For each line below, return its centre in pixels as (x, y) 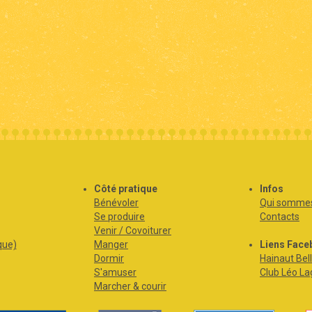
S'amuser (115, 272)
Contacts (280, 216)
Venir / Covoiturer (133, 230)
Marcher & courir (130, 286)
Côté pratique (126, 188)
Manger (111, 244)
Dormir (109, 258)
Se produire (119, 216)
